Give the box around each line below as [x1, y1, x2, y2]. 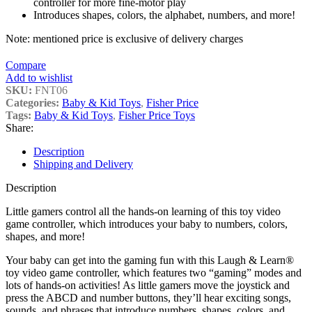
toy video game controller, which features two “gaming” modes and [6, 267, 302, 279]
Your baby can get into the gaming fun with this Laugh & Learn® [6, 254, 294, 267]
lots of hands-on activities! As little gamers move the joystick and [6, 279, 290, 292]
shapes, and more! [6, 231, 85, 243]
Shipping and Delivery [33, 158, 133, 171]
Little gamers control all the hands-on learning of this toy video [6, 205, 281, 218]
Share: [6, 122, 33, 134]
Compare [6, 59, 46, 72]
